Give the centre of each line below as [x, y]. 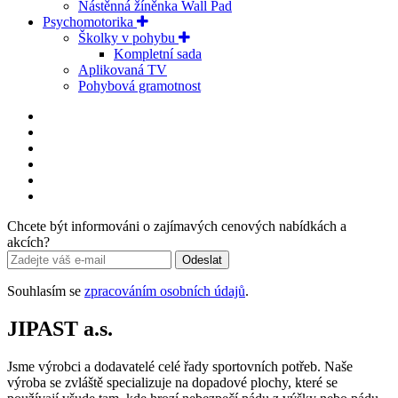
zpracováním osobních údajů [165, 291]
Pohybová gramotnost [139, 86]
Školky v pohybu [128, 38]
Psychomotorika [90, 22]
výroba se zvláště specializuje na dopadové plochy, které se [172, 383]
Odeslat [202, 260]
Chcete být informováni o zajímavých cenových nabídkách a [177, 227]
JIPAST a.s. [60, 329]
